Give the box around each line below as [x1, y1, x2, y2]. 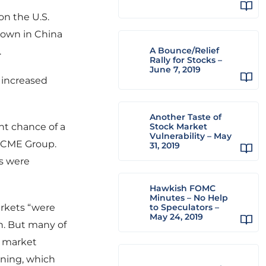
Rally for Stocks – [150, 55, 222, 65]
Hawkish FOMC [150, 183, 216, 194]
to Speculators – [150, 202, 219, 213]
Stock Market [150, 121, 207, 132]
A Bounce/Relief [150, 45, 219, 56]
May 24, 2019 [150, 211, 203, 222]
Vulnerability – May [150, 131, 232, 141]
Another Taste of [150, 112, 221, 122]
